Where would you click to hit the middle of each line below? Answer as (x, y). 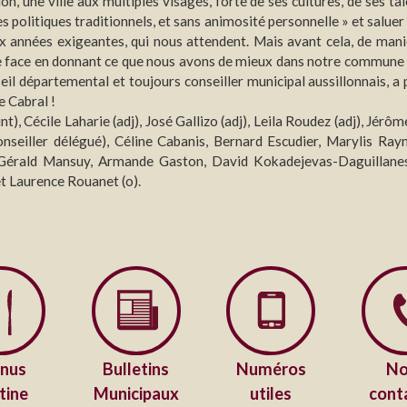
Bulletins (136, 368)
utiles (271, 393)
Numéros (271, 368)
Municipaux (136, 393)
